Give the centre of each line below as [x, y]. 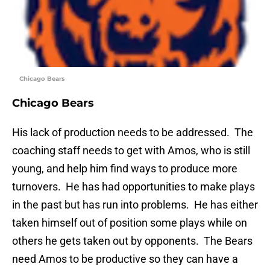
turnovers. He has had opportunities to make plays [133, 187]
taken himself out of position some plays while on [130, 223]
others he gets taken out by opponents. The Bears [132, 241]
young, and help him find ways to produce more [125, 169]
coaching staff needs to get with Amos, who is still [131, 151]
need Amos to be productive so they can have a [125, 259]
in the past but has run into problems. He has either [135, 205]
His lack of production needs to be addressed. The [133, 133]
